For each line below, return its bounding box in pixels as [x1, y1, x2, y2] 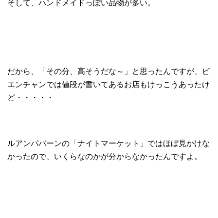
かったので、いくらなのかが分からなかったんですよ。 [7, 152, 202, 161]
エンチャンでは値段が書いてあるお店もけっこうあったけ [7, 80, 210, 89]
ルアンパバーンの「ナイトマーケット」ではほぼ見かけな [7, 139, 210, 147]
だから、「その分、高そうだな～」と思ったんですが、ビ [7, 67, 210, 75]
